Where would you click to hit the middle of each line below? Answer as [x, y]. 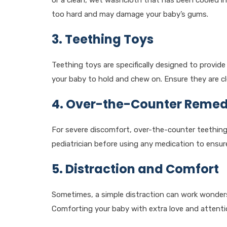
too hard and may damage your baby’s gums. [130, 14]
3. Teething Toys [103, 39]
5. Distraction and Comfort [135, 169]
